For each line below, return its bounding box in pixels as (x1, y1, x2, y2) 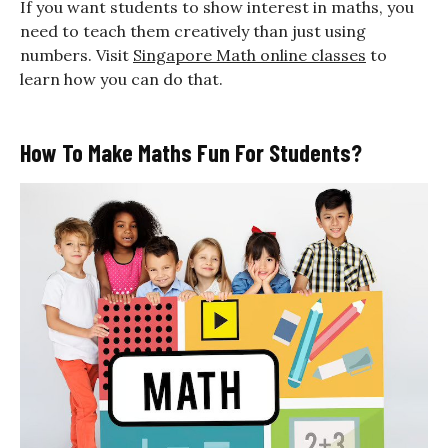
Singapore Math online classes (133, 45, 366, 66)
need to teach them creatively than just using (20, 21, 366, 42)
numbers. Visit (20, 45, 133, 66)
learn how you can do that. (20, 69, 223, 90)
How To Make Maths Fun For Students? (20, 138, 362, 168)
